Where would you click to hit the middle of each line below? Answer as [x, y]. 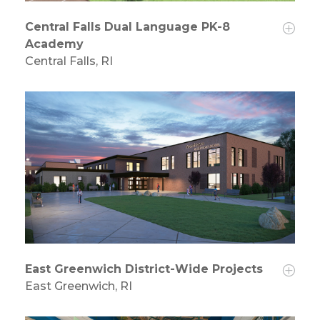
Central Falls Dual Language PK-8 [127, 27]
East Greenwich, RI [79, 286]
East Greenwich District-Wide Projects [144, 269]
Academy [54, 44]
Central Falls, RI [69, 61]
